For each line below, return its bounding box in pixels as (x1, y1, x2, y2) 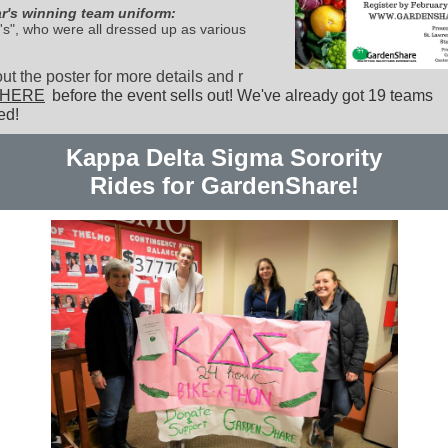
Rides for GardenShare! (89, 172, 359, 199)
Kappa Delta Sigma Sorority (66, 144, 382, 171)
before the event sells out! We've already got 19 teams (48, 87, 433, 104)
